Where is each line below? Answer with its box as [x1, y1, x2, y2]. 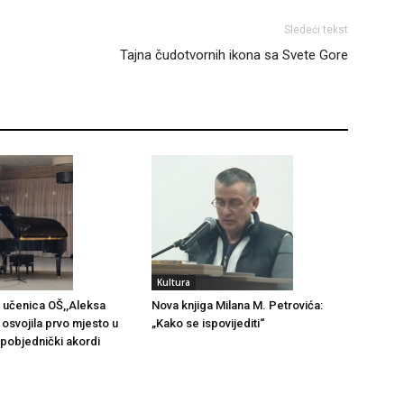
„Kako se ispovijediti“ [151, 317, 264, 331]
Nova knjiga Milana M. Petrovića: [151, 298, 323, 313]
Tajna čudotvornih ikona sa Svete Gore [120, 47, 348, 63]
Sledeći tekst [284, 23, 348, 36]
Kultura [157, 276, 190, 289]
